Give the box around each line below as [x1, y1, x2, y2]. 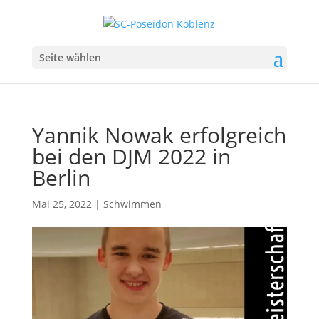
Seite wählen [38, 50, 101, 64]
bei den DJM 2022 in [31, 141, 231, 171]
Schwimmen [103, 197, 162, 211]
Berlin [31, 162, 90, 192]
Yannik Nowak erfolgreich [31, 120, 286, 150]
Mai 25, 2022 [31, 197, 92, 211]
